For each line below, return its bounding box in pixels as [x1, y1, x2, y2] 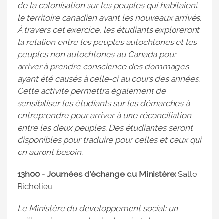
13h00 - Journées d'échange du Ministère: [17, 169, 178, 179]
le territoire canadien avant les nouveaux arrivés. [17, 13, 201, 22]
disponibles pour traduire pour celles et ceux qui [17, 135, 201, 145]
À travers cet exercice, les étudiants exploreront [17, 25, 199, 35]
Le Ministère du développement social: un [17, 203, 178, 213]
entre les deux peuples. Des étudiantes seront [17, 123, 193, 132]
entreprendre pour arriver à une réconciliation [17, 110, 191, 120]
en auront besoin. [17, 147, 83, 157]
